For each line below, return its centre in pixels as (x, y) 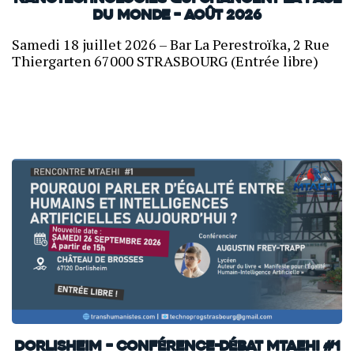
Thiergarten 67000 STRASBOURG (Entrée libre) (165, 61)
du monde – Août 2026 (177, 17)
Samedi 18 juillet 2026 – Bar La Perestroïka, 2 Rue (171, 45)
